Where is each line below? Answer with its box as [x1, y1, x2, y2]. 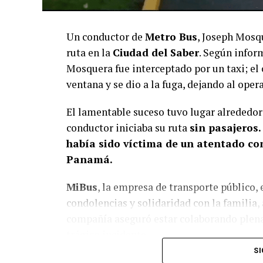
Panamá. [66, 152, 113, 166]
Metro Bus [145, 29, 197, 43]
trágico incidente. [66, 227, 149, 241]
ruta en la [66, 45, 113, 59]
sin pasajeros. [190, 120, 261, 134]
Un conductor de [66, 29, 145, 43]
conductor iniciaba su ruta [66, 120, 190, 134]
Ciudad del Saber [113, 45, 199, 59]
